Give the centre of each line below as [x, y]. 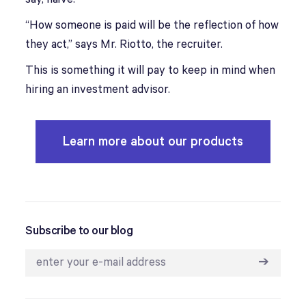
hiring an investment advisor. [98, 90]
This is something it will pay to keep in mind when [151, 71]
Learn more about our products [153, 142]
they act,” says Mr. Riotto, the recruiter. [124, 45]
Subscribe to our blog [79, 231]
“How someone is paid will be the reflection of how [152, 26]
